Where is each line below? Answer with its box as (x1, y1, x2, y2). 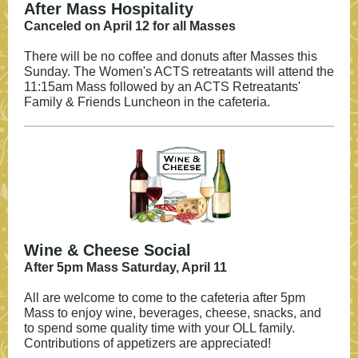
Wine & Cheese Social (24, 241, 191, 259)
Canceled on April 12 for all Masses (24, 19, 236, 33)
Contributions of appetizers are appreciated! (24, 336, 271, 350)
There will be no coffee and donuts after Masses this (24, 50, 317, 63)
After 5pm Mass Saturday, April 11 (24, 261, 227, 274)
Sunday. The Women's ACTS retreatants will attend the (24, 65, 334, 78)
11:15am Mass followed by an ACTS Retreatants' (24, 80, 300, 93)
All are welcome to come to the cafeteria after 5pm (24, 291, 305, 304)
